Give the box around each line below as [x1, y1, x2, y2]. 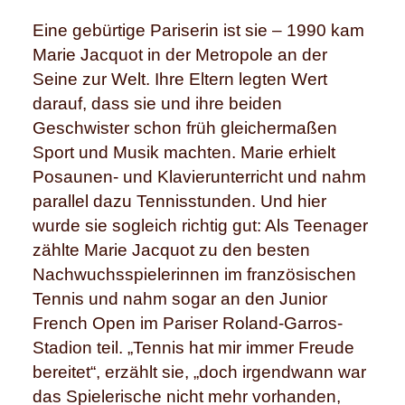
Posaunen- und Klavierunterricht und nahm [33, 166, 366, 186]
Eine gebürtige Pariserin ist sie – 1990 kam [33, 20, 364, 40]
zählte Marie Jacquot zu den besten [33, 240, 310, 259]
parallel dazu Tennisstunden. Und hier [33, 191, 326, 211]
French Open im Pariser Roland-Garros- [33, 313, 343, 333]
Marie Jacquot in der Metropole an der [33, 44, 327, 64]
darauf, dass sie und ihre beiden [33, 93, 282, 113]
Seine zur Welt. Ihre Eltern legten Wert [33, 69, 327, 89]
